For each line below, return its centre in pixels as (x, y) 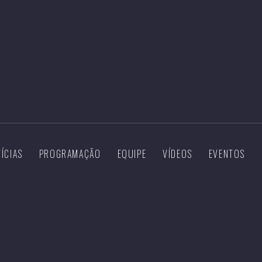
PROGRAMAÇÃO (70, 154)
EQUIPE (132, 154)
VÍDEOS (177, 154)
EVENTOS (227, 154)
